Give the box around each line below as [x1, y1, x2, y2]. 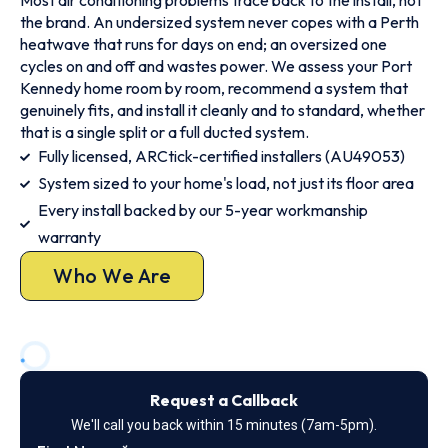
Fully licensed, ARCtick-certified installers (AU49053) [37, 146, 405, 166]
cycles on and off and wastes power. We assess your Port [20, 56, 412, 76]
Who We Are [53, 263, 171, 288]
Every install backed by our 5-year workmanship [37, 200, 368, 220]
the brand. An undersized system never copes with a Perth [20, 12, 419, 32]
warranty [37, 227, 101, 247]
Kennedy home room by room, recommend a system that [20, 78, 408, 98]
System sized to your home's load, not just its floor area [37, 173, 414, 193]
